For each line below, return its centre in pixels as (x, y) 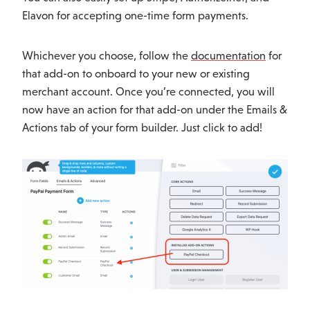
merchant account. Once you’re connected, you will (148, 92)
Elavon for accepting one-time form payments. (135, 16)
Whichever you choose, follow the (107, 56)
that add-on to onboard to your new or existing (136, 74)
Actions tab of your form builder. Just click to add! (142, 128)
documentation (228, 56)
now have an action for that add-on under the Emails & (155, 110)
